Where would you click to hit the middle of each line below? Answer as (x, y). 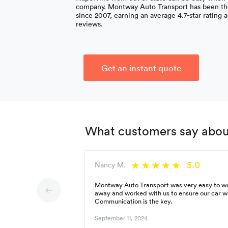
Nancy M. (110, 165)
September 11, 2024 (121, 218)
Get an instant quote (141, 68)
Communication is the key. (134, 201)
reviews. (90, 24)
